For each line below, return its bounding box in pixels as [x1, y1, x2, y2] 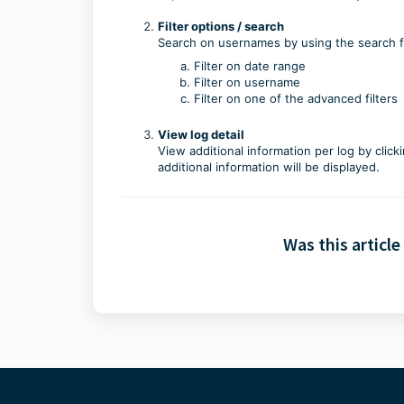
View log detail [158, 126, 244, 142]
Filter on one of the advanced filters [194, 90, 398, 106]
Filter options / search [158, 18, 284, 33]
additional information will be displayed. [158, 159, 380, 174]
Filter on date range [194, 58, 306, 73]
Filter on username [194, 74, 300, 89]
